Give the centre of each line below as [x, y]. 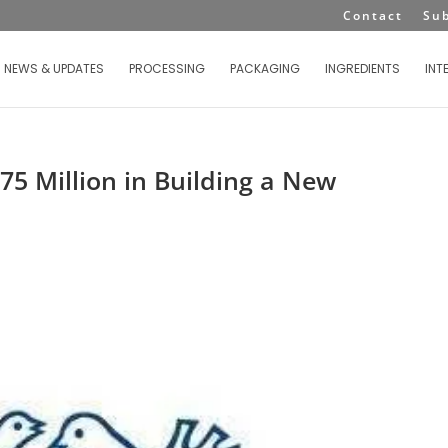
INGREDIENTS [362, 68]
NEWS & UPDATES [54, 68]
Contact [373, 15]
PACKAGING [265, 68]
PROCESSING [167, 68]
